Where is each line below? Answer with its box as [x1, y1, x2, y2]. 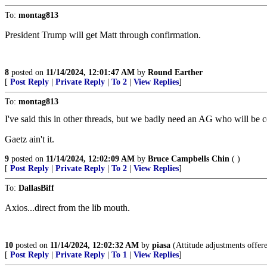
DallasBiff [18, 184, 54, 193]
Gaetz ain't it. [5, 134, 54, 145]
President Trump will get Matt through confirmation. [5, 30, 201, 41]
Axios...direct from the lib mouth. [5, 203, 130, 213]
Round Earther [148, 68, 203, 77]
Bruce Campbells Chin [148, 154, 229, 164]
